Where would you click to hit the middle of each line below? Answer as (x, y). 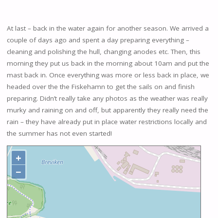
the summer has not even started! (59, 133)
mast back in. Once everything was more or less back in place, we (108, 75)
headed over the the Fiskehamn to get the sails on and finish (100, 86)
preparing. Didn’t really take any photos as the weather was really (107, 98)
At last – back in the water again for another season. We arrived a (108, 28)
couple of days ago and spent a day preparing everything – (98, 40)
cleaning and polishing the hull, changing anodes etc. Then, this (103, 51)
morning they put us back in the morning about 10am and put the (108, 63)
